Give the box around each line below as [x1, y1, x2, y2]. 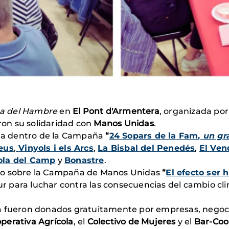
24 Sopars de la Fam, [109, 131, 203, 141]
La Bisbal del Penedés [98, 143, 195, 153]
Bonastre [64, 155, 104, 165]
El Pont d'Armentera [73, 106, 159, 116]
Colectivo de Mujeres [87, 217, 176, 226]
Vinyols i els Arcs [18, 143, 94, 153]
